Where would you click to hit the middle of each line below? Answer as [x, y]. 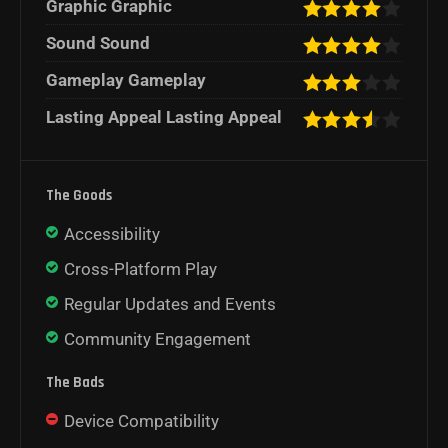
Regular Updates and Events [170, 304]
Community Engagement [157, 339]
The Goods [79, 196]
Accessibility [112, 234]
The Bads [75, 383]
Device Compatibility [141, 421]
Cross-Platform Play [140, 269]
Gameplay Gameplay [126, 80]
